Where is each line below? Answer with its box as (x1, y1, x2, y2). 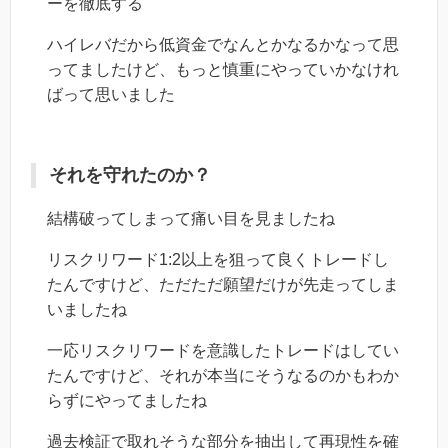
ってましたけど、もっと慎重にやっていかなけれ (47, 60, 399, 78)
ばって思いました (47, 85, 175, 103)
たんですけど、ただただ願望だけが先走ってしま (47, 275, 399, 293)
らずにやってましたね (47, 391, 207, 409)
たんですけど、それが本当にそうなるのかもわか (47, 366, 399, 384)
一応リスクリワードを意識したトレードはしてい (47, 341, 399, 359)
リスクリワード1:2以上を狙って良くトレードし (47, 250, 389, 268)
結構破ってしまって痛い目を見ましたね (47, 209, 335, 227)
